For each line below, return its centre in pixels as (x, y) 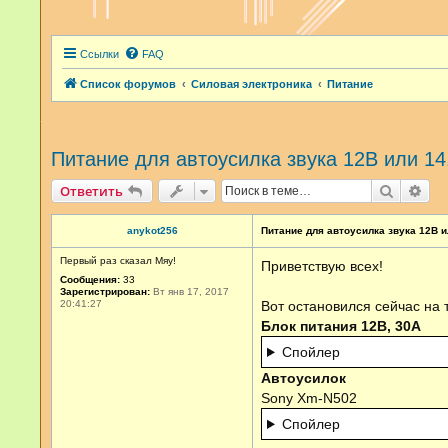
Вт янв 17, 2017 (189, 291)
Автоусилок (303, 378)
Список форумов (128, 84)
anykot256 (152, 230)
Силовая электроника (251, 84)
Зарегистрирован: (105, 291)
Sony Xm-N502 (309, 398)
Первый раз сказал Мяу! (118, 260)
